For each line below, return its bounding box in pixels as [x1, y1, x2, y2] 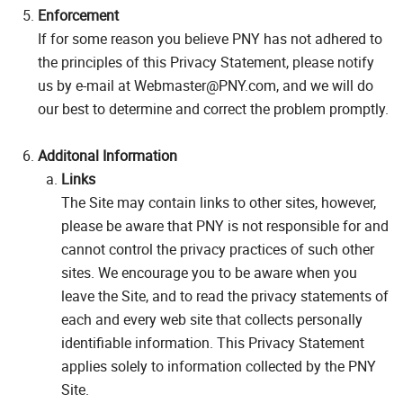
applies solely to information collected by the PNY [61, 355, 376, 376]
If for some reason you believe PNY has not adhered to [38, 28, 382, 49]
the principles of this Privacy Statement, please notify [38, 51, 374, 72]
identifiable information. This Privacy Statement [61, 332, 364, 353]
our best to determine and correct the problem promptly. [38, 98, 389, 119]
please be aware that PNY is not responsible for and [61, 215, 389, 236]
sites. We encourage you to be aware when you [61, 262, 357, 282]
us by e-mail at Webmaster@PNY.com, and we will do [38, 75, 373, 95]
